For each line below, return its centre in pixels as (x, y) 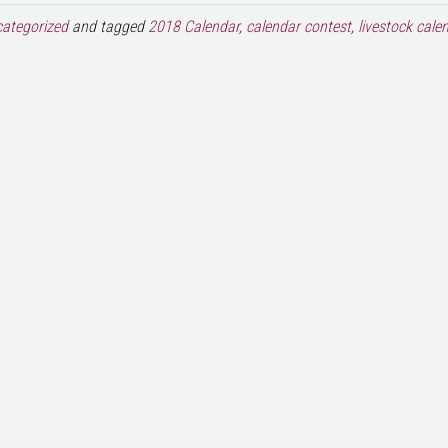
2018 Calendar (193, 26)
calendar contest (298, 26)
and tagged (108, 26)
